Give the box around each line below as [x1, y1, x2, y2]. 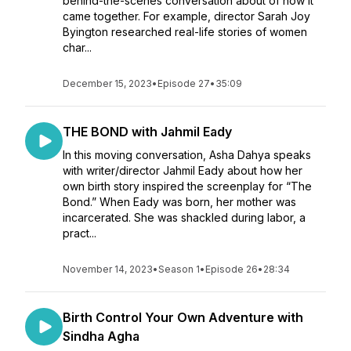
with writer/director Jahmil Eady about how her [63, 164, 302, 177]
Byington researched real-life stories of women [63, 25, 307, 38]
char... [63, 41, 92, 54]
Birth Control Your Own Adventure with [63, 309, 303, 325]
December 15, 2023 [63, 78, 152, 89]
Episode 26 [205, 263, 258, 275]
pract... [63, 226, 96, 240]
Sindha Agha [63, 328, 139, 344]
